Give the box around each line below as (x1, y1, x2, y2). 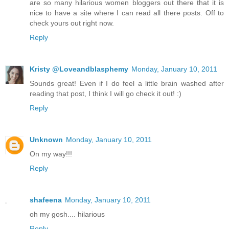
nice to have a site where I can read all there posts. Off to (30, 8, 224, 17)
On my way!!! (30, 149, 72, 158)
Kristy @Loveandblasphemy (30, 64, 128, 73)
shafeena (30, 195, 62, 204)
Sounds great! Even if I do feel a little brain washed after (30, 79, 224, 87)
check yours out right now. (30, 18, 114, 27)
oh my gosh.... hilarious (30, 210, 105, 218)
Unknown (30, 135, 63, 144)
